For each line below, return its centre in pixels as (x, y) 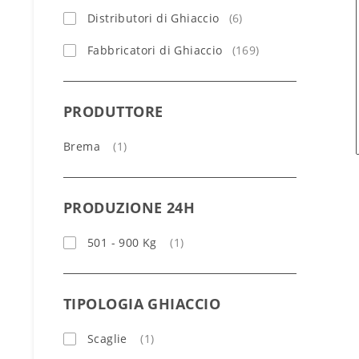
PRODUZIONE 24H (129, 208)
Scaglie (107, 339)
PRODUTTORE (113, 111)
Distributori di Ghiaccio (153, 18)
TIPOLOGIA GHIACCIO (142, 304)
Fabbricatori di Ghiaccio (155, 50)
